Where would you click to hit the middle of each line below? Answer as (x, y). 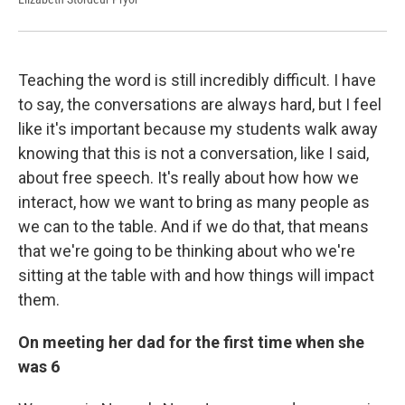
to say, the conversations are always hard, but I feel (200, 104)
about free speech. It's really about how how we (188, 177)
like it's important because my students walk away (198, 128)
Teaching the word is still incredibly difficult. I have (197, 80)
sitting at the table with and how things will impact (196, 275)
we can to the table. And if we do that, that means (193, 226)
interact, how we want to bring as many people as (194, 202)
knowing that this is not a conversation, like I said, (193, 153)
